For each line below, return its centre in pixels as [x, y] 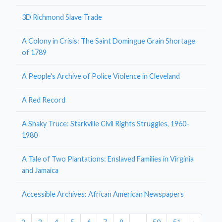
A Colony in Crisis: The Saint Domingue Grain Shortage [109, 41]
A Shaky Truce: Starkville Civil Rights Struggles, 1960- [106, 123]
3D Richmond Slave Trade [62, 17]
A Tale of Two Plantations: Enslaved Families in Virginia [108, 159]
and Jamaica [40, 170]
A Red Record [44, 100]
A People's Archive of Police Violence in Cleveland [101, 76]
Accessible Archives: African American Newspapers [103, 194]
